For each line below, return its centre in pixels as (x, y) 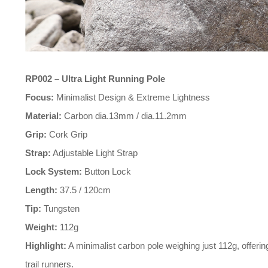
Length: (41, 190)
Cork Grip (67, 134)
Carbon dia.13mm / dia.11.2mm (124, 116)
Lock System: (54, 171)
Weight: (41, 227)
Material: (43, 116)
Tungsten (60, 208)
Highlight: (46, 246)
